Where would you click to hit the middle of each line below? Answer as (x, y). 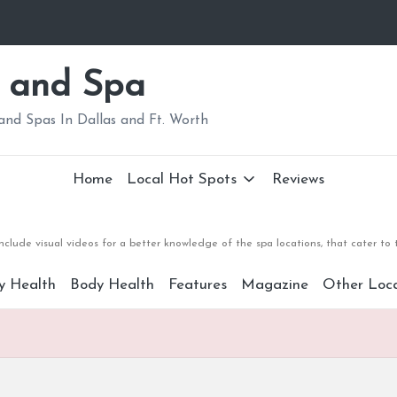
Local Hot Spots (182, 179)
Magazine (274, 285)
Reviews (298, 179)
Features (197, 285)
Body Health (112, 285)
